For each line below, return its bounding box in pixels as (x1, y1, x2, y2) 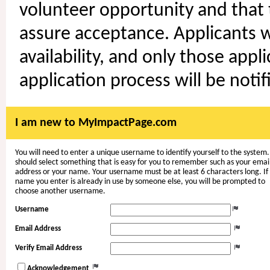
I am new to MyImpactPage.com (15, 117, 177, 130)
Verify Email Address (15, 244, 82, 253)
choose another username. (15, 187, 105, 196)
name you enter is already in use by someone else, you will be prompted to (15, 178, 265, 186)
